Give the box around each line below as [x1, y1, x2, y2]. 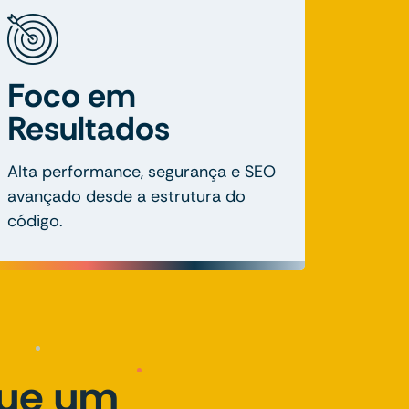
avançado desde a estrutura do [7, 184, 246, 207]
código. [7, 209, 63, 232]
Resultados [7, 106, 170, 150]
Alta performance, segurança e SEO [7, 160, 276, 183]
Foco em [7, 73, 136, 117]
